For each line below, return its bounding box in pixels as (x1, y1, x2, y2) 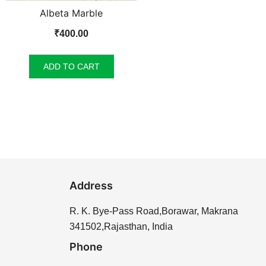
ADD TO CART (43, 61, 100, 71)
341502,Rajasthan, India (69, 221, 173, 232)
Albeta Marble (40, 7, 103, 19)
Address (69, 179, 113, 192)
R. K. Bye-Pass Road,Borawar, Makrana (69, 205, 238, 216)
